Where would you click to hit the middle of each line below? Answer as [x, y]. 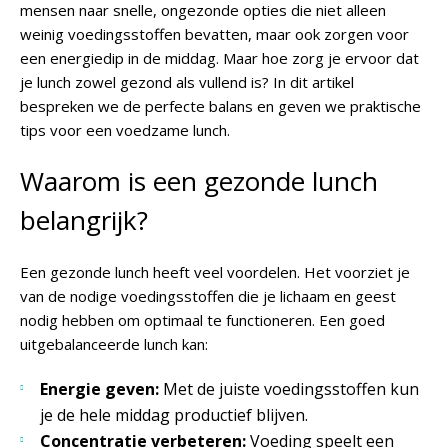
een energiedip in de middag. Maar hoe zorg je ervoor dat [219, 58]
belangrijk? [84, 220]
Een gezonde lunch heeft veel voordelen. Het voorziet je [215, 272]
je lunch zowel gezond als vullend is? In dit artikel [187, 82]
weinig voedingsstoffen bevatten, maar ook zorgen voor [214, 34]
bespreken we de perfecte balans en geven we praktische [220, 106]
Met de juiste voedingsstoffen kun [291, 389]
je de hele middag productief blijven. [174, 415]
